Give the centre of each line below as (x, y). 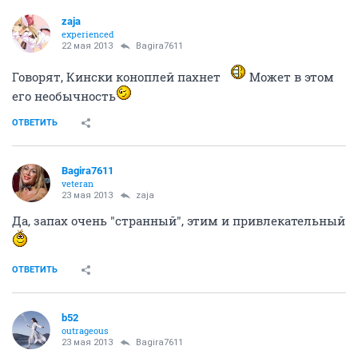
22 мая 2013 (87, 46)
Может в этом (290, 77)
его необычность (64, 96)
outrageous (85, 330)
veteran (78, 183)
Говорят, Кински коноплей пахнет (118, 77)
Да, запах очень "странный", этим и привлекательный (179, 221)
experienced (88, 34)
